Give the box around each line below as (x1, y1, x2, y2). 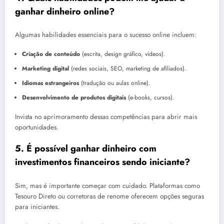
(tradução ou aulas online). (78, 78, 150, 88)
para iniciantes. (15, 201, 59, 211)
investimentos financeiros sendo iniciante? (15, 155, 190, 169)
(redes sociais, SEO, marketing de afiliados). (68, 64, 186, 73)
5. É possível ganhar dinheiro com (15, 142, 156, 155)
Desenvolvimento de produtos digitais (21, 93, 126, 102)
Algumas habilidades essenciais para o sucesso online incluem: (15, 30, 196, 40)
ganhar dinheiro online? (15, 4, 114, 18)
